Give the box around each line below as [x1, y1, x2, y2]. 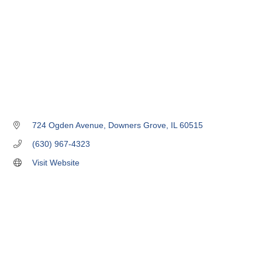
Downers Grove [108, 120, 166, 130]
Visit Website [32, 158, 80, 168]
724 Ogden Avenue [32, 120, 104, 130]
